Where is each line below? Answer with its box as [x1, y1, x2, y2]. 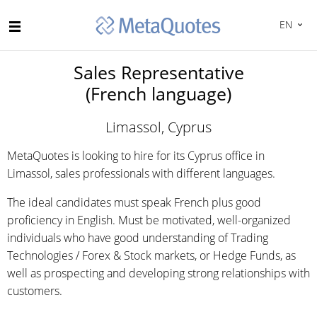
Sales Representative [73, 60, 244, 84]
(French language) [86, 81, 231, 105]
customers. [7, 283, 65, 299]
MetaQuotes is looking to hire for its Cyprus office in [7, 148, 265, 163]
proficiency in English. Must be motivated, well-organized [7, 212, 291, 228]
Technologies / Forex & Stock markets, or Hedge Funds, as [7, 248, 296, 263]
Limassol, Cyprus [105, 117, 212, 137]
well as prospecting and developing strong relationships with [7, 265, 310, 281]
